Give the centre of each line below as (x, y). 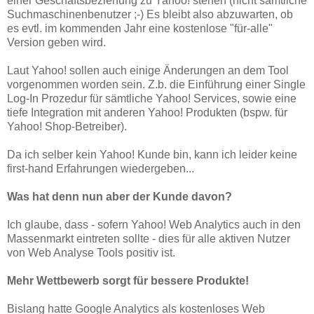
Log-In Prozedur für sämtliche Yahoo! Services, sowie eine (152, 98)
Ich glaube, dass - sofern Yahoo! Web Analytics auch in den (154, 224)
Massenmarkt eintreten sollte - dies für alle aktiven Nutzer (149, 238)
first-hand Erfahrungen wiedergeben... (101, 168)
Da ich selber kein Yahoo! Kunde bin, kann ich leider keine (152, 154)
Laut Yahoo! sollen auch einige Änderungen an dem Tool (148, 70)
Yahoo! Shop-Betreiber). (67, 126)
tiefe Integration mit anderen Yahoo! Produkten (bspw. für (147, 112)
